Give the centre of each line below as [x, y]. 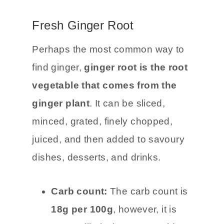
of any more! [60, 23]
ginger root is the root [136, 101]
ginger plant [61, 137]
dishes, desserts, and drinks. [96, 191]
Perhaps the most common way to [108, 83]
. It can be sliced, [127, 137]
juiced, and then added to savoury [108, 173]
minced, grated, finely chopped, [102, 155]
